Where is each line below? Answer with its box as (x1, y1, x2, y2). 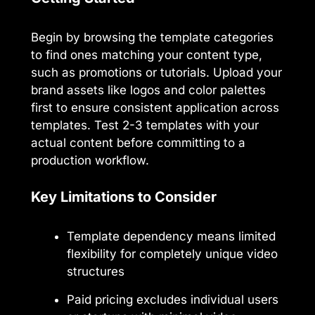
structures (67, 264, 124, 279)
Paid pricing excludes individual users (67, 292, 278, 307)
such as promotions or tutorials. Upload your (31, 65, 282, 79)
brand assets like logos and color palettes (31, 82, 266, 97)
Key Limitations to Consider (31, 188, 217, 206)
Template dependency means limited (67, 229, 276, 244)
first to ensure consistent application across (31, 100, 279, 115)
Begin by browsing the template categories (31, 30, 274, 44)
